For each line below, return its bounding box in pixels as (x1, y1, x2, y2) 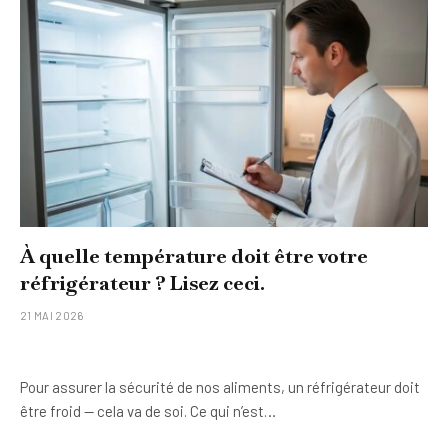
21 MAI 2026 (20, 308, 84, 322)
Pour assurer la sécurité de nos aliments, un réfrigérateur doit (20, 377, 420, 396)
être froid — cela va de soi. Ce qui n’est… (20, 401, 276, 420)
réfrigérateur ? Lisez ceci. (20, 269, 265, 296)
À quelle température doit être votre (20, 242, 368, 269)
